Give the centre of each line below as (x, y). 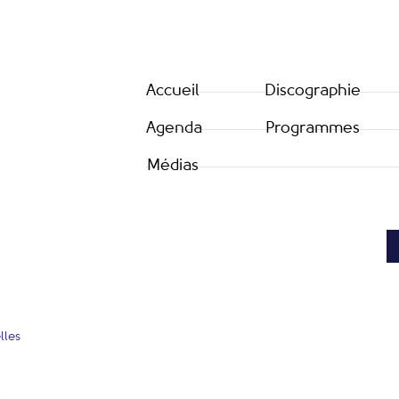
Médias (173, 166)
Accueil (173, 91)
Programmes (313, 128)
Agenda (174, 128)
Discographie (313, 91)
